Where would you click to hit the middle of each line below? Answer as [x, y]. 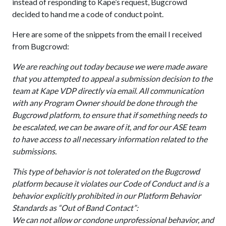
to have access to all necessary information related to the [110, 139]
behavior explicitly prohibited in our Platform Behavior [106, 195]
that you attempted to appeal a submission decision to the [112, 78]
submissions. [34, 151]
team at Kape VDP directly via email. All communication [108, 91]
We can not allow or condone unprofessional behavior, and [113, 220]
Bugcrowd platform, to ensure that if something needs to [109, 115]
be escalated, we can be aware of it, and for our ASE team [109, 127]
